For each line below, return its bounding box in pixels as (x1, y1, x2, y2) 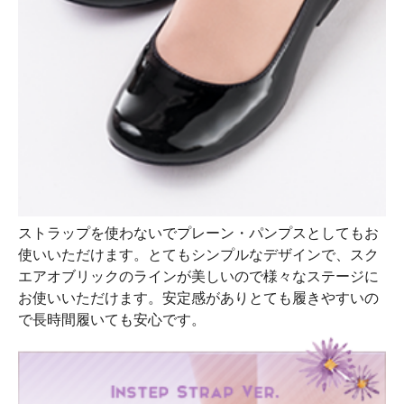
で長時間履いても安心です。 (18, 311, 206, 327)
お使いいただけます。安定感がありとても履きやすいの (18, 289, 379, 306)
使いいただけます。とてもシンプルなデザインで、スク (18, 246, 379, 262)
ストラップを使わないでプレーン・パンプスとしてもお (18, 225, 379, 241)
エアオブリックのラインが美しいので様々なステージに (18, 268, 379, 284)
